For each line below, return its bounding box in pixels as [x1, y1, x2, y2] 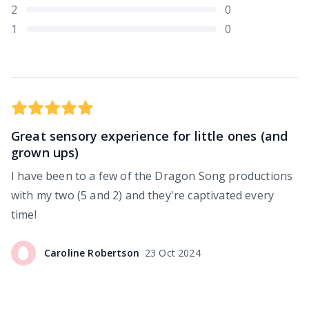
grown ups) [11, 144, 79, 161]
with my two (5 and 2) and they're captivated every [11, 188, 275, 203]
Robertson [88, 246, 139, 259]
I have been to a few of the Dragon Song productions [11, 168, 293, 183]
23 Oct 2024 [144, 246, 201, 259]
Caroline [44, 246, 86, 259]
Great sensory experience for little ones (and [11, 128, 288, 144]
